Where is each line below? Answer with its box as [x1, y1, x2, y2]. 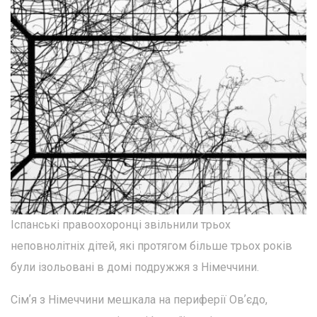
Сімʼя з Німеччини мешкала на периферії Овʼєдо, [11, 293, 267, 307]
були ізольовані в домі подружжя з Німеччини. [11, 260, 259, 275]
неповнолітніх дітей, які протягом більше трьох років [11, 239, 292, 253]
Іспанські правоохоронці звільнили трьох [11, 218, 231, 232]
